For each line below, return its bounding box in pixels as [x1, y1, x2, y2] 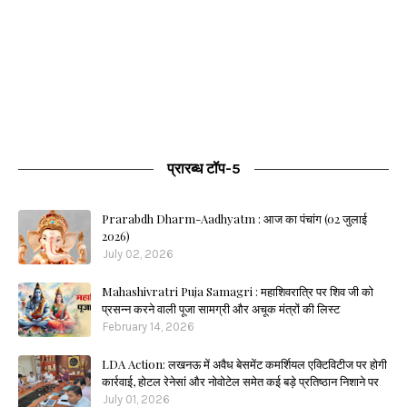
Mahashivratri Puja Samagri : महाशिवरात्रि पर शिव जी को [102, 283, 373, 299]
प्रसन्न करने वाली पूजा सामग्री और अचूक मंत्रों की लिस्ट [102, 300, 340, 316]
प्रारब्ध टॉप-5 [166, 159, 241, 177]
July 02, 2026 [103, 246, 174, 261]
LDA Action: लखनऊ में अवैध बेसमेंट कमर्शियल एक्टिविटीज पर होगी [102, 355, 387, 372]
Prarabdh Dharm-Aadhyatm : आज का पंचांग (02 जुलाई [102, 210, 367, 226]
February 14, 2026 [103, 319, 194, 333]
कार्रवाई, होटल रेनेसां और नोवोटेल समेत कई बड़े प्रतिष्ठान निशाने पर [102, 372, 379, 389]
